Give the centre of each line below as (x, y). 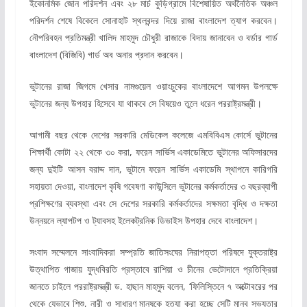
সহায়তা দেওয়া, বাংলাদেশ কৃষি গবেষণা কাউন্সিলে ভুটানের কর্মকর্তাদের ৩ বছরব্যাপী (153, 186)
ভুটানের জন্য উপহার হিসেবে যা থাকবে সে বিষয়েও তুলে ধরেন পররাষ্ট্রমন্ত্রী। (145, 103)
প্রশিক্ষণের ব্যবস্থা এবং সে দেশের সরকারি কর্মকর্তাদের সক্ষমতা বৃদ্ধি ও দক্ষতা (153, 203)
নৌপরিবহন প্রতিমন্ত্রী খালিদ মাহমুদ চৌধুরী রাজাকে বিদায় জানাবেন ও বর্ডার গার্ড (153, 37)
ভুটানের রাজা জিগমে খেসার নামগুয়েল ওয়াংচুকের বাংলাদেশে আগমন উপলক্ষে (153, 86)
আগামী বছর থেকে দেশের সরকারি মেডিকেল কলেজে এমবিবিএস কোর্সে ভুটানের (153, 134)
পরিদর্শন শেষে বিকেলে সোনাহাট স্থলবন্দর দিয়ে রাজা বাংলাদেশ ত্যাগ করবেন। (153, 20)
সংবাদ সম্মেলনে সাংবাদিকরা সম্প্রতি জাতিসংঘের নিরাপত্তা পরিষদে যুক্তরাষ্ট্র (153, 251)
